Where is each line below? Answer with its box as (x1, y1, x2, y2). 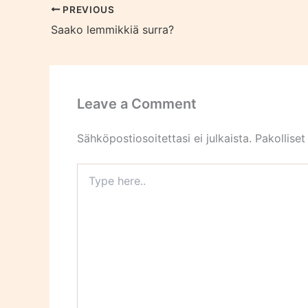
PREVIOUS (60, 3, 115, 15)
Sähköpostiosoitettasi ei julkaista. (77, 131, 252, 145)
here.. (76, 177, 102, 189)
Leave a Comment (77, 95, 197, 112)
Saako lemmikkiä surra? (51, 22, 174, 36)
